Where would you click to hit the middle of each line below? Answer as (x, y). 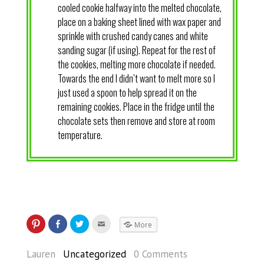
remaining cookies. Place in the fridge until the (136, 107)
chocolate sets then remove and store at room (136, 121)
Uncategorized (94, 254)
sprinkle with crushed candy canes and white (133, 36)
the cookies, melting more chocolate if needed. (136, 65)
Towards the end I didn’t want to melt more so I (136, 79)
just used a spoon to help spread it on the (127, 93)
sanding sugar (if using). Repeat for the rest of (136, 50)
